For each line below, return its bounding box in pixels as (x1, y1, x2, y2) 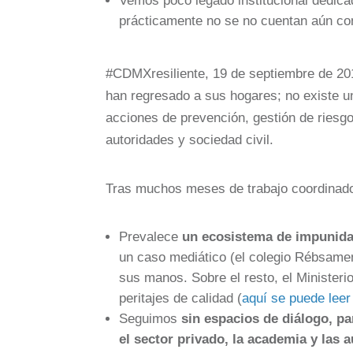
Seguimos (119, 310, 182, 326)
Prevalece (119, 229, 183, 244)
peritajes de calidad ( (119, 290, 243, 306)
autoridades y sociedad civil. (106, 132, 278, 147)
